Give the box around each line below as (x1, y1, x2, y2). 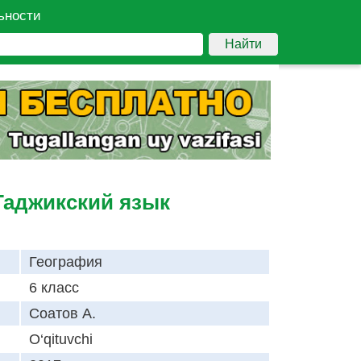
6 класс (29, 280, 79, 297)
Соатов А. (29, 305, 96, 322)
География (29, 254, 102, 271)
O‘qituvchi (29, 331, 93, 348)
